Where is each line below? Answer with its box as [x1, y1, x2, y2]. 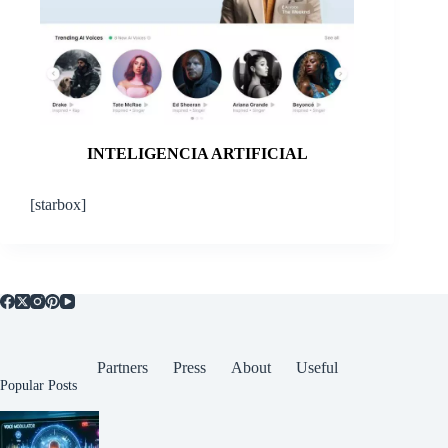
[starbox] [30, 195, 86, 213]
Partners [96, 358, 148, 376]
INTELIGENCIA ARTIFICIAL [86, 144, 308, 162]
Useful [295, 358, 338, 376]
